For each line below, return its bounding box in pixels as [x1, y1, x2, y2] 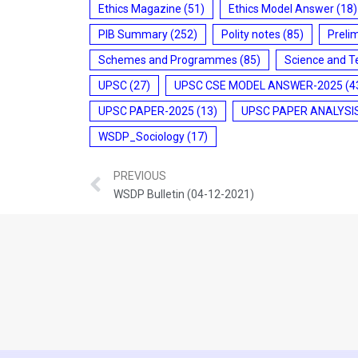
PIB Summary [98, 27, 168, 41]
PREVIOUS [113, 169, 166, 183]
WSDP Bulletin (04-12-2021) [113, 188, 254, 201]
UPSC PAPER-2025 [98, 104, 194, 117]
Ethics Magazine [98, 2, 181, 15]
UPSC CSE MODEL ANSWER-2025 [174, 78, 343, 92]
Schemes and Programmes [98, 53, 237, 66]
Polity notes [221, 27, 280, 41]
